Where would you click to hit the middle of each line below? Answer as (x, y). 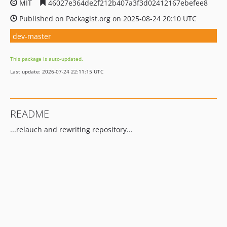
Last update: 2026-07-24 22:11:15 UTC (57, 71)
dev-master (32, 36)
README (30, 114)
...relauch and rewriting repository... (71, 129)
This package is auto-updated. (47, 59)
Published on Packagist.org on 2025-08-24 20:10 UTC (107, 18)
